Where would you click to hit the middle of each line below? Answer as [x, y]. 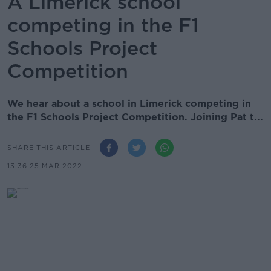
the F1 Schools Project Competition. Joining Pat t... [135, 117]
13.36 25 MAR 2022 [45, 166]
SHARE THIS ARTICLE [49, 147]
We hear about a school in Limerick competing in [129, 104]
